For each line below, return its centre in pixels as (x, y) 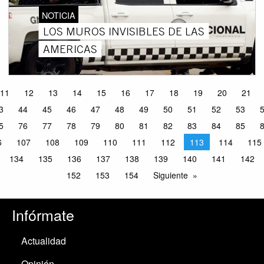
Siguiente (170, 175)
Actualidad (43, 241)
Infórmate (43, 215)
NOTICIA (58, 15)
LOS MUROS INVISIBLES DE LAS (123, 31)
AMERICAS (70, 49)
